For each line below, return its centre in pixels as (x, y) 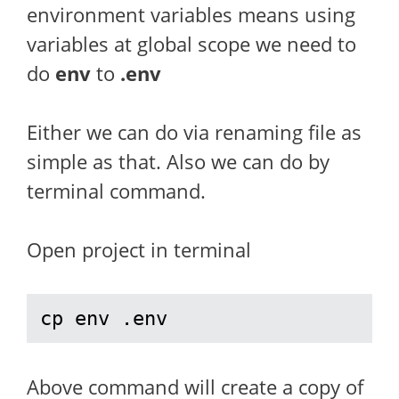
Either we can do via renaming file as (194, 132)
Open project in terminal (139, 249)
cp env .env (104, 318)
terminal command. (116, 191)
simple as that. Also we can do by (178, 161)
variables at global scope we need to (191, 44)
